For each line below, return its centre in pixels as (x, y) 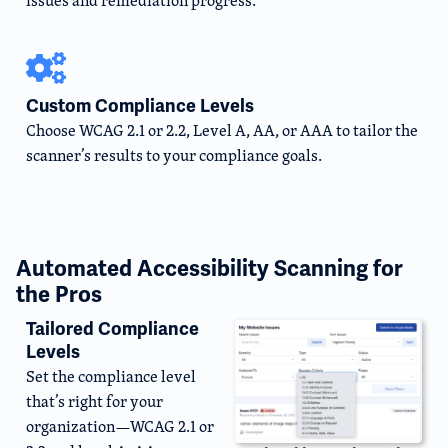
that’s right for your (94, 402)
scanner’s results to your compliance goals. (174, 155)
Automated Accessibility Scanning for (209, 269)
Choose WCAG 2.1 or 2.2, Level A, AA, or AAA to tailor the (222, 130)
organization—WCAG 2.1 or (120, 427)
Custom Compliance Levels (140, 105)
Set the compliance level (111, 377)
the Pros (59, 295)
